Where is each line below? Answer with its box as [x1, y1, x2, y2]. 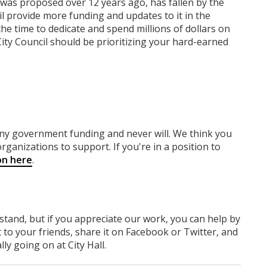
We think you [173, 126, 232, 140]
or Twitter [169, 225, 216, 238]
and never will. [107, 126, 173, 140]
